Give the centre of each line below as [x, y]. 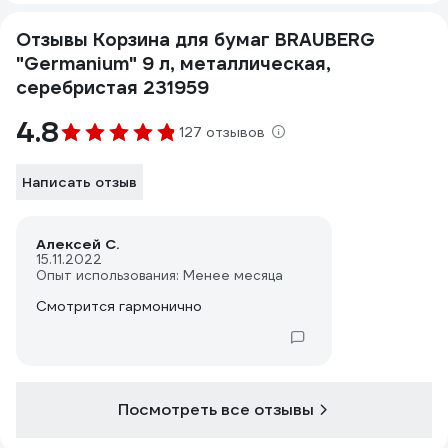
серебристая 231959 [112, 87]
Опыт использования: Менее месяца [159, 275]
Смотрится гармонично [119, 306]
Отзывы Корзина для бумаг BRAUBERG [195, 39]
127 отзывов [222, 132]
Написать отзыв [79, 182]
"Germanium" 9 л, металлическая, [173, 63]
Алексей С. [77, 244]
